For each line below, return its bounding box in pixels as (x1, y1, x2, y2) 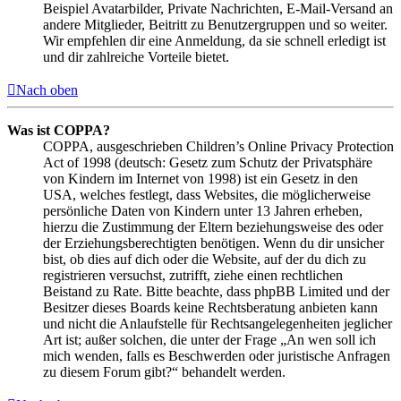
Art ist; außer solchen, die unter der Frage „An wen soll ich (43, 332, 376, 348)
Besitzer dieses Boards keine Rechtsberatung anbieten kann (43, 300, 378, 316)
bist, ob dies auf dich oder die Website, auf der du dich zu (43, 252, 366, 268)
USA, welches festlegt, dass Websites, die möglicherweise (43, 187, 371, 203)
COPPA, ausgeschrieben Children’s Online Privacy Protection (43, 139, 394, 155)
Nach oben (16, 82, 78, 98)
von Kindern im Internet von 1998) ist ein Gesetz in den (43, 171, 358, 187)
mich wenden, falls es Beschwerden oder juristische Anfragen (43, 348, 390, 364)
